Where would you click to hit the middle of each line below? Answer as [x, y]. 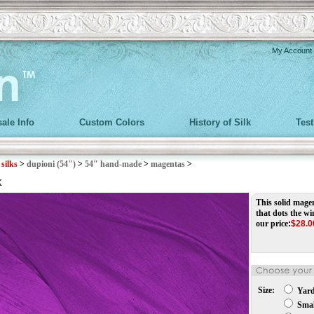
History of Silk [220, 122]
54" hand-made [113, 164]
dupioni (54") [51, 164]
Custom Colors [112, 122]
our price [272, 224]
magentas [168, 164]
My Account [292, 50]
